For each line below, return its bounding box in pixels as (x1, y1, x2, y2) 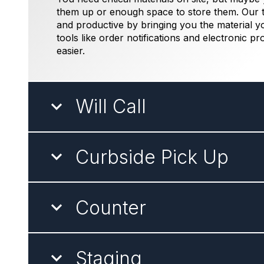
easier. (57, 44, 85, 57)
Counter (75, 196, 146, 219)
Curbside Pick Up (75, 145, 229, 169)
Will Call (75, 95, 146, 118)
